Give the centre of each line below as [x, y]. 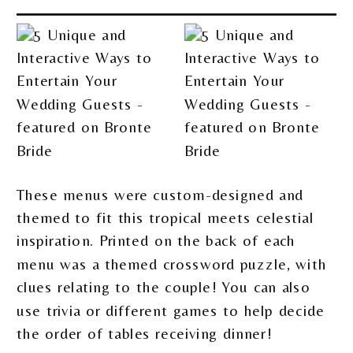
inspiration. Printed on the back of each [156, 241]
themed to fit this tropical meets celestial [165, 217]
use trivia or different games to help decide [171, 310]
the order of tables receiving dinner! [144, 333]
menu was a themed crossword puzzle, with [172, 264]
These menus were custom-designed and [160, 194]
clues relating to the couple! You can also [163, 287]
